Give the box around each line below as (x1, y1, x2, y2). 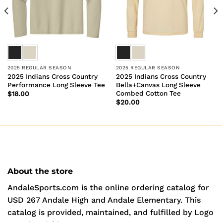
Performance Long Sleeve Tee (7, 80, 105, 89)
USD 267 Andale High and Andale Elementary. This (7, 195, 201, 205)
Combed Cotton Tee (115, 89, 181, 97)
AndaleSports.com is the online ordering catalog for (7, 182, 209, 192)
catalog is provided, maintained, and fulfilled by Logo (7, 207, 214, 217)
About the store (7, 166, 73, 176)
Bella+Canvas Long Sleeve (115, 80, 201, 89)
